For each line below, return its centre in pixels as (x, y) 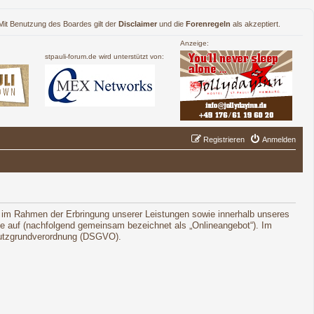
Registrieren (224, 139)
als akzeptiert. (255, 24)
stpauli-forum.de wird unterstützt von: (104, 56)
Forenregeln (208, 24)
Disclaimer (138, 24)
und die (171, 24)
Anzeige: (194, 43)
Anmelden (279, 139)
